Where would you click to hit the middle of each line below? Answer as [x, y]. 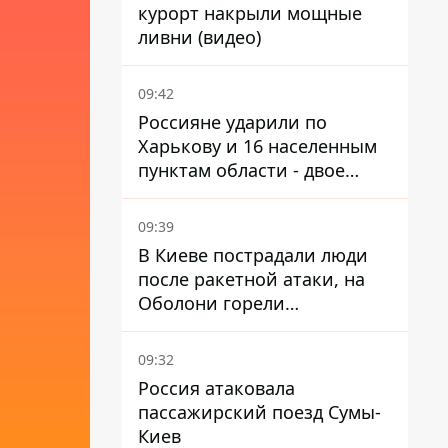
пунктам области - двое [241, 170]
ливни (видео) [199, 37]
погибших [183, 194]
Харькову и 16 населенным [257, 146]
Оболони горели [211, 303]
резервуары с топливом [243, 327]
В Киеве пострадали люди [253, 255]
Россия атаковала [216, 388]
